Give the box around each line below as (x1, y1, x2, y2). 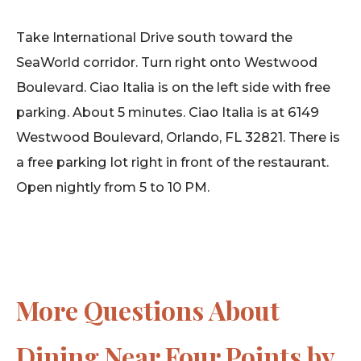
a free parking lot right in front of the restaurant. (16, 153, 329, 170)
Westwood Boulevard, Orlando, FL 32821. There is (16, 128, 340, 145)
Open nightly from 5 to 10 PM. (16, 178, 210, 195)
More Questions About (16, 292, 280, 327)
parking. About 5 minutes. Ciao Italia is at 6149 (16, 103, 319, 120)
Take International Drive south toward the (16, 28, 293, 45)
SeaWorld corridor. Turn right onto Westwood (16, 53, 317, 70)
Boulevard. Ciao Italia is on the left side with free (16, 78, 330, 95)
